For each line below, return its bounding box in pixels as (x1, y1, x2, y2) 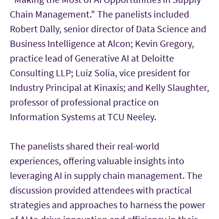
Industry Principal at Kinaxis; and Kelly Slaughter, (10, 81, 209, 94)
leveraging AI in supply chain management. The (10, 169, 202, 182)
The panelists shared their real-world (10, 140, 159, 153)
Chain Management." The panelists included (10, 8, 189, 21)
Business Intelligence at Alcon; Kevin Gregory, (10, 37, 194, 50)
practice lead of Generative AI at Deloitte (10, 52, 174, 65)
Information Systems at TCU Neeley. (10, 110, 156, 123)
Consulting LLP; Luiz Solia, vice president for (10, 66, 190, 79)
